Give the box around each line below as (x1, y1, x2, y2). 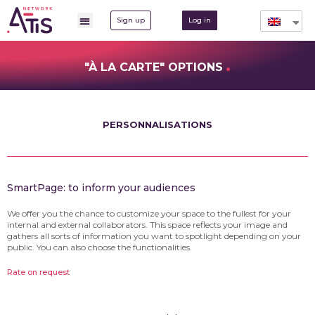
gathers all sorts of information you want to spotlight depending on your (7, 231, 301, 242)
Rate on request (7, 267, 70, 278)
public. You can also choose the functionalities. (7, 242, 192, 253)
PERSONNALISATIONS (103, 119, 212, 131)
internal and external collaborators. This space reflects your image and (7, 219, 288, 231)
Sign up (116, 15, 145, 25)
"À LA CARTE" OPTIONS (84, 60, 223, 75)
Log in (188, 15, 212, 25)
